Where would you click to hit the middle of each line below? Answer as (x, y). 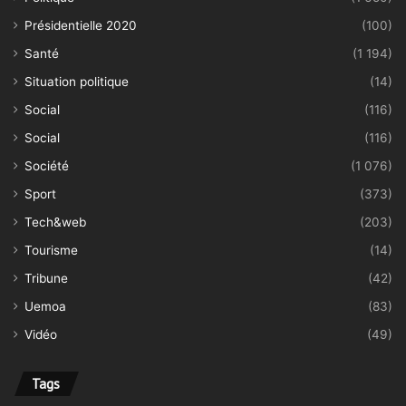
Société (47, 166)
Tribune (46, 278)
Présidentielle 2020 (81, 25)
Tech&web (55, 222)
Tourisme (51, 250)
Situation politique (77, 82)
